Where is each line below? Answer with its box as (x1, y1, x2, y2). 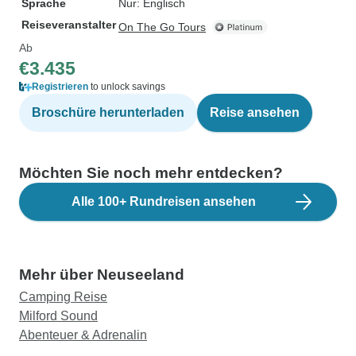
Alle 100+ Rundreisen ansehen (72, 195, 256, 208)
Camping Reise (19, 290, 107, 304)
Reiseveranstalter (21, 18, 116, 31)
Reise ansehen (210, 106, 300, 119)
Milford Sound (19, 309, 98, 323)
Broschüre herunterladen (32, 106, 184, 119)
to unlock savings (88, 81, 165, 92)
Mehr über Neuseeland (19, 266, 184, 283)
